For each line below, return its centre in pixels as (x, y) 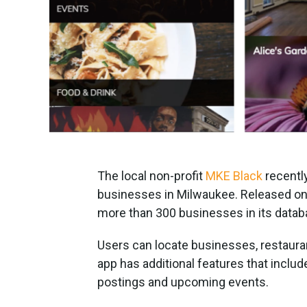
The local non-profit (151, 175)
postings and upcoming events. (184, 282)
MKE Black (234, 175)
